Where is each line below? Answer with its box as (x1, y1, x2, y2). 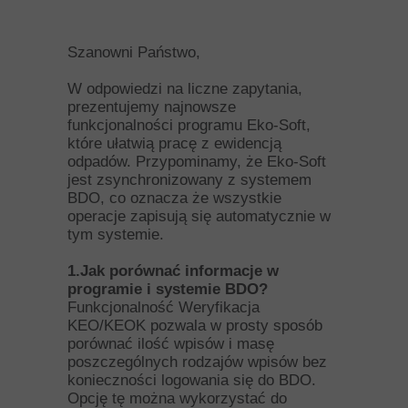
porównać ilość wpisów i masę (67, 335, 274, 352)
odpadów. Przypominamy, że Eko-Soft (67, 153, 326, 170)
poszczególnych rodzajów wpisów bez (67, 353, 327, 371)
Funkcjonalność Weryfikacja (67, 299, 260, 316)
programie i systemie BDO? (67, 280, 272, 298)
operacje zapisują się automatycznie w (67, 208, 331, 225)
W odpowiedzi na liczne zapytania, (67, 80, 302, 97)
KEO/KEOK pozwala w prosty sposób (67, 317, 322, 334)
